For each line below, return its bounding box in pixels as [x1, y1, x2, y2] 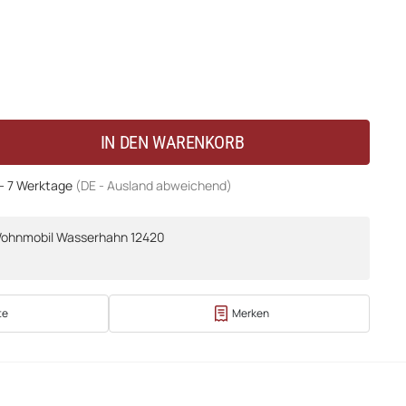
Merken [231, 304, 269, 321]
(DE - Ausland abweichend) [75, 176, 232, 194]
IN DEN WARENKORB [100, 130, 245, 153]
